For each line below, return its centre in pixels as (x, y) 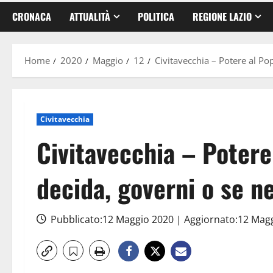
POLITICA (156, 16)
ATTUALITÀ (90, 16)
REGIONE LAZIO (222, 16)
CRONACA (32, 16)
